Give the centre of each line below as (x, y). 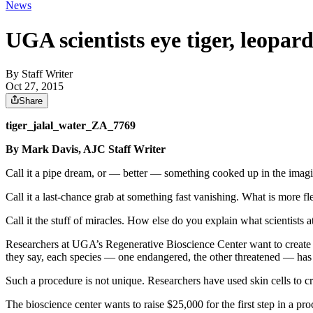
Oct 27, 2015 (35, 87)
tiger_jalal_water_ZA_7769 (71, 126)
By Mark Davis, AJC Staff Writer (86, 150)
